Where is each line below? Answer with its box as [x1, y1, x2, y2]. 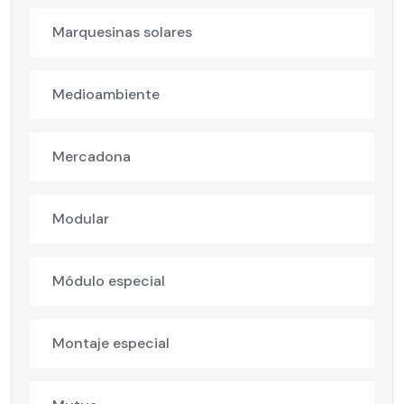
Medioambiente [52, 85, 160, 105]
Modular [52, 209, 109, 229]
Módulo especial [52, 271, 165, 291]
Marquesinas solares [52, 23, 192, 42]
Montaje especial [52, 334, 170, 353]
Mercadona [52, 147, 131, 167]
